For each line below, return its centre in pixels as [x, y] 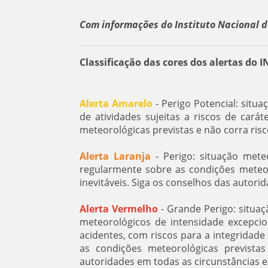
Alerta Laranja [115, 156]
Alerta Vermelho [118, 208]
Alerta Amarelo [116, 103]
